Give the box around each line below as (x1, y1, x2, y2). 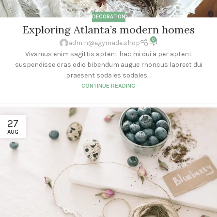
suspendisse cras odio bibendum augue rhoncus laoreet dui (15, 60, 202, 69)
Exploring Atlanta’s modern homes (22, 23, 195, 37)
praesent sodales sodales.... (66, 71, 151, 79)
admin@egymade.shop (68, 38, 140, 47)
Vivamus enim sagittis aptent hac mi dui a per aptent (25, 49, 192, 58)
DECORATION (92, 13, 125, 20)
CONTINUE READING (81, 81, 136, 89)
